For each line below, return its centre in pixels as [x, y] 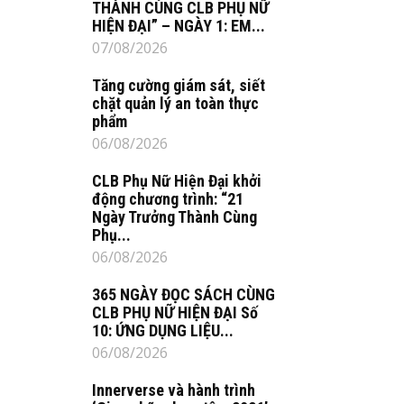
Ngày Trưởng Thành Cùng [174, 217]
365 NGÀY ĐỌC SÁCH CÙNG [184, 294]
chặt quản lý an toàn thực [175, 103]
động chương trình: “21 [168, 199]
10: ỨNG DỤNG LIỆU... [163, 331]
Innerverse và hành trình [174, 390]
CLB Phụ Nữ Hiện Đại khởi [177, 181]
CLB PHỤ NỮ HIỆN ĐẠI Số [175, 312]
